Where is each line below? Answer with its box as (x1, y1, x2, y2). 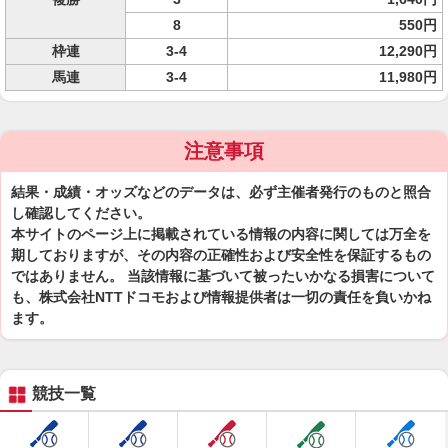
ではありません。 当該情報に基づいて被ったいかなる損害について (11, 268, 435, 284)
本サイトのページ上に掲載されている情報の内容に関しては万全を (11, 226, 431, 242)
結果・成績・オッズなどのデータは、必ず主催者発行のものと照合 (11, 184, 431, 200)
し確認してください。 (11, 205, 151, 221)
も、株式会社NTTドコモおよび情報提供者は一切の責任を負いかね (11, 289, 431, 305)
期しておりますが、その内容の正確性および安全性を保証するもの (11, 247, 431, 263)
